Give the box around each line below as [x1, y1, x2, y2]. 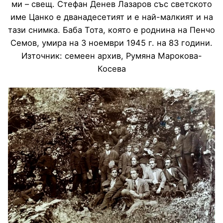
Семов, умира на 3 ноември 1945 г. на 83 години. [10, 37, 213, 48]
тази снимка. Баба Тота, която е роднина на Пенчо [8, 24, 215, 35]
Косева [97, 63, 126, 74]
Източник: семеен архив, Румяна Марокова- [21, 50, 202, 61]
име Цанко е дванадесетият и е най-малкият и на [10, 11, 213, 22]
